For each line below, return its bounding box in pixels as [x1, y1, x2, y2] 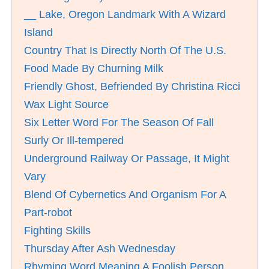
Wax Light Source [24, 98, 109, 110]
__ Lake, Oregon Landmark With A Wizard [24, 8, 226, 20]
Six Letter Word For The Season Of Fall [24, 116, 214, 128]
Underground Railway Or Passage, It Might [24, 153, 229, 165]
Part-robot [24, 207, 72, 219]
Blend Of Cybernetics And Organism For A [24, 189, 226, 201]
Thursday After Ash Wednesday [24, 243, 175, 255]
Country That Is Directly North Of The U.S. [24, 44, 226, 56]
